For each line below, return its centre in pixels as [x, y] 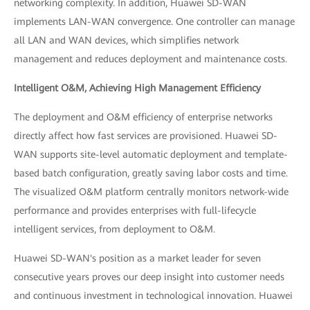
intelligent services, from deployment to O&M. [115, 229]
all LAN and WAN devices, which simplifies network [126, 40]
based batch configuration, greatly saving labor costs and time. [151, 173]
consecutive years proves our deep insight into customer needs [149, 276]
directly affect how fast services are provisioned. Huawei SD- [146, 135]
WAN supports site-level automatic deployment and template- [151, 154]
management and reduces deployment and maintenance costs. [151, 58]
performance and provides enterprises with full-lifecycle [135, 210]
